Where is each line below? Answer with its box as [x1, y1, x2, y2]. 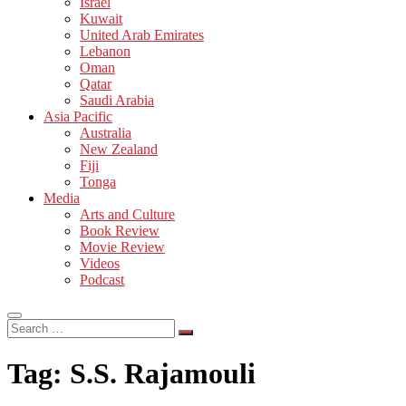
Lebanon [80, 43, 130, 59]
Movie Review [80, 238, 165, 255]
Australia [80, 124, 131, 140]
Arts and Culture [80, 206, 175, 222]
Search [6, 317, 45, 333]
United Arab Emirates [80, 26, 204, 43]
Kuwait [80, 10, 122, 26]
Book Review [80, 222, 159, 238]
